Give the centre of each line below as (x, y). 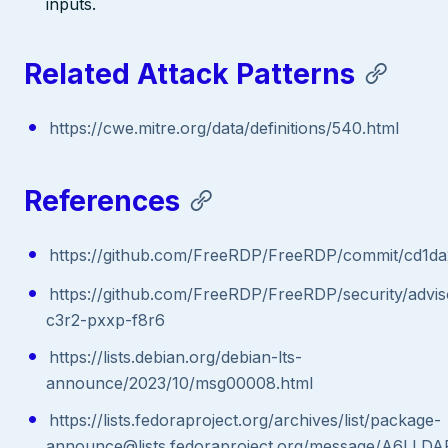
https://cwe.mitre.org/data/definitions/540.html (223, 128)
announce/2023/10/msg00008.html (180, 382)
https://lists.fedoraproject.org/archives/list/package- (244, 419)
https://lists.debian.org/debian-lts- (175, 356)
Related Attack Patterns (189, 74)
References (102, 200)
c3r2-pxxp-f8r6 (106, 319)
